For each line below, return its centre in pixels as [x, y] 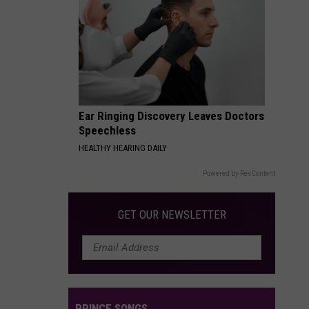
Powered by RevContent [239, 173]
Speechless [107, 130]
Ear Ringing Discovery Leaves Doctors [171, 116]
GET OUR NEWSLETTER [172, 215]
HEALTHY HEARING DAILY [123, 148]
